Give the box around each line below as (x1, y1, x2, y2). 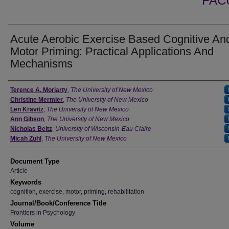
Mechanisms (10, 57, 73, 70)
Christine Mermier (10, 96, 63, 103)
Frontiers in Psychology (10, 209, 75, 216)
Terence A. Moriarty (10, 86, 67, 94)
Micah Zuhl (10, 135, 41, 142)
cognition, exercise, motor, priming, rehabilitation (10, 188, 144, 195)
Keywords (10, 178, 41, 186)
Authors (8, 84, 43, 96)
